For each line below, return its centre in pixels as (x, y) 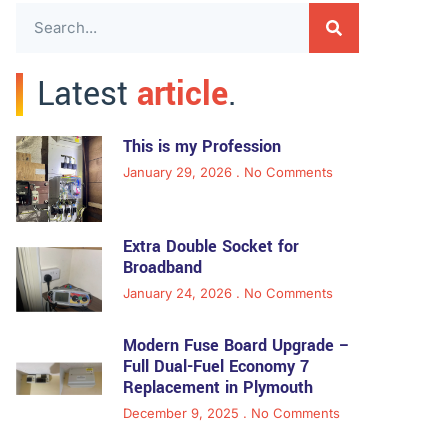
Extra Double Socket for (210, 246)
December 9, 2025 (182, 413)
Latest (87, 94)
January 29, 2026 (179, 171)
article (182, 94)
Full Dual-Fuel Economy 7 (215, 367)
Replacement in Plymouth (217, 388)
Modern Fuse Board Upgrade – (236, 346)
